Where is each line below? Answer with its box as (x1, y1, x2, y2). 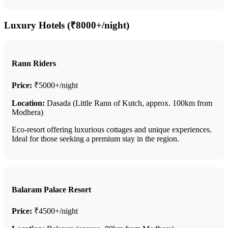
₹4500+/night (32, 207, 78, 216)
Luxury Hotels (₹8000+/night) (4, 20, 129, 31)
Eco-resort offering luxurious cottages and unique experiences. (12, 125, 212, 134)
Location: (12, 98, 45, 107)
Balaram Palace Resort (12, 185, 91, 194)
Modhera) (12, 107, 43, 117)
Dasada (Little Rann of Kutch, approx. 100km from (45, 98, 212, 107)
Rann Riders (12, 59, 56, 68)
